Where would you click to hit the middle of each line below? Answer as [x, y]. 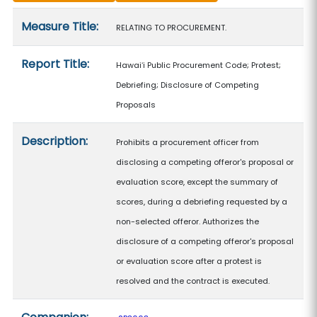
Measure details [56, 17]
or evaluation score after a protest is [189, 261]
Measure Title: [60, 27]
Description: [55, 141]
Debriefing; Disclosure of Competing [188, 85]
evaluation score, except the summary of [197, 182]
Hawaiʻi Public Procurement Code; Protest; [199, 65]
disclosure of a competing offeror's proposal [205, 241]
